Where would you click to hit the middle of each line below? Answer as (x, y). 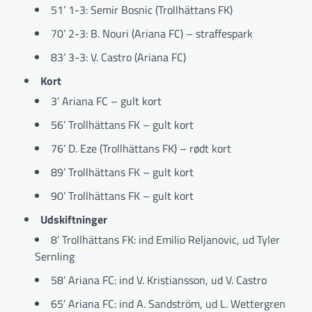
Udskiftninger (74, 219)
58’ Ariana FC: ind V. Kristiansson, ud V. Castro (159, 280)
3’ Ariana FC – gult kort (106, 101)
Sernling (55, 256)
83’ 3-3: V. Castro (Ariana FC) (118, 57)
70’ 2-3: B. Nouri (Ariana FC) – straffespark (152, 33)
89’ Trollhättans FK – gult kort (122, 172)
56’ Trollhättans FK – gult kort (122, 124)
